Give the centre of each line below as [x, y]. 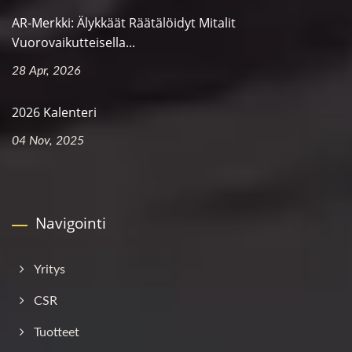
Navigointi [71, 223]
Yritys [49, 269]
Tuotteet [57, 332]
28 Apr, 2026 [46, 70]
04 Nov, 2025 [48, 140]
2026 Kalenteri [54, 112]
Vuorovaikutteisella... [73, 42]
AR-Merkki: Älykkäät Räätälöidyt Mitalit [124, 22]
